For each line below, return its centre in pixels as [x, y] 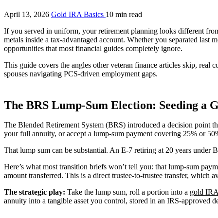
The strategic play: [35, 192]
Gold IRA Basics [78, 14]
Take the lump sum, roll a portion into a [127, 192]
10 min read [124, 14]
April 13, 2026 [27, 14]
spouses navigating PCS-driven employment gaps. [81, 73]
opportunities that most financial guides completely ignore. [93, 48]
